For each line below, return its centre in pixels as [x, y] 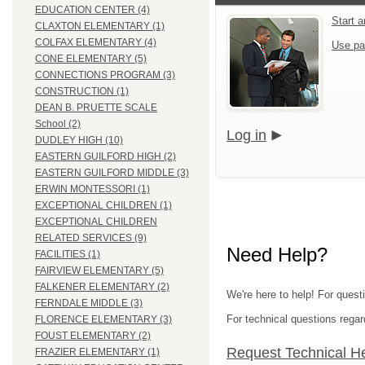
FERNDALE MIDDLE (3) [89, 303]
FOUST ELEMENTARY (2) [93, 336]
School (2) [58, 124]
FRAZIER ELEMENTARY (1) [97, 352]
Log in [246, 135]
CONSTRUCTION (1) [82, 92]
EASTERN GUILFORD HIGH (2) [106, 157]
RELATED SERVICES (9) [91, 238]
